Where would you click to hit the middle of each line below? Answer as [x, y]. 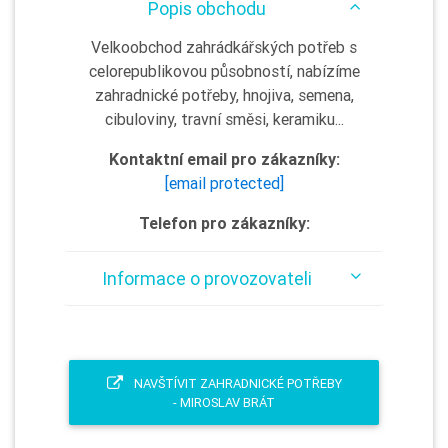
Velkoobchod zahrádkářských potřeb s [224, 47]
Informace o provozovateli [206, 278]
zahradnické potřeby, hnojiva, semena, [224, 95]
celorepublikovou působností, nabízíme [224, 71]
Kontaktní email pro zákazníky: [224, 159]
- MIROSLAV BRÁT [224, 402]
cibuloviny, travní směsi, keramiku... [224, 119]
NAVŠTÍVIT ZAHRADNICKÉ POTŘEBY [236, 383]
